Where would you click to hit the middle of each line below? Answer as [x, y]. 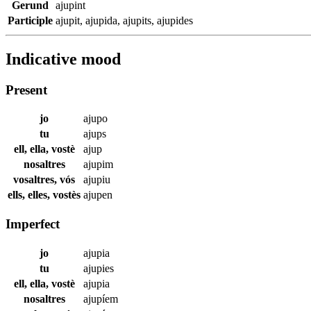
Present [26, 90]
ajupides [175, 20]
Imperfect [33, 224]
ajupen [98, 195]
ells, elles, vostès [44, 195]
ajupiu [97, 180]
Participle [30, 20]
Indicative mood [63, 59]
